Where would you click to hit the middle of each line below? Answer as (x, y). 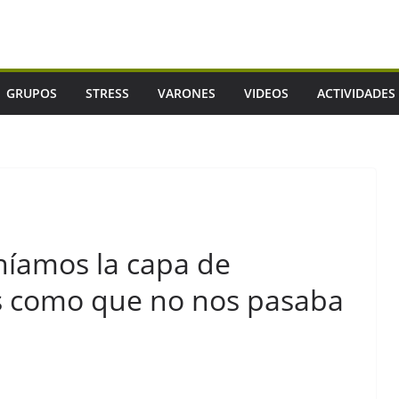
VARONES (187, 93)
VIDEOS (266, 93)
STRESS (107, 93)
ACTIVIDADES (356, 93)
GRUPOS (32, 93)
